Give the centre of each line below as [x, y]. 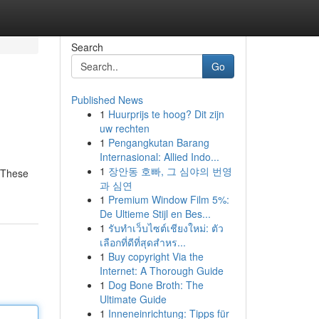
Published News [107, 100]
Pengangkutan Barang [158, 142]
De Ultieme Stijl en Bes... [155, 214]
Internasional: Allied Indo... [159, 157]
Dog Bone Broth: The [156, 285]
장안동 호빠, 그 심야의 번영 [170, 171]
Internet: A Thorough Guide [161, 271]
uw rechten [124, 128]
